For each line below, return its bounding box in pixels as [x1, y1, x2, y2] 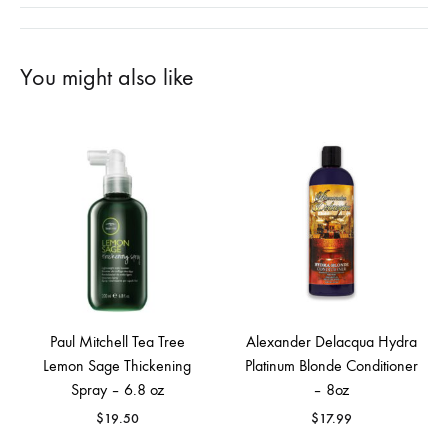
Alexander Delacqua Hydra [245, 332, 417, 351]
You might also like [20, 63, 194, 91]
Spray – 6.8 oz [70, 380, 164, 399]
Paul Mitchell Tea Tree [49, 332, 185, 351]
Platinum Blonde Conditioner [244, 356, 418, 375]
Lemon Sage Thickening [43, 356, 191, 375]
